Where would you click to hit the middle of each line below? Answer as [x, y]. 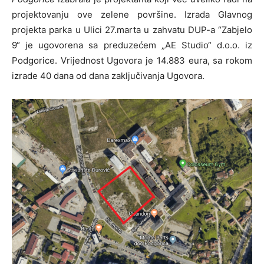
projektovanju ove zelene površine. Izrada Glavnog [132, 14]
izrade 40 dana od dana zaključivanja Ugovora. [108, 75]
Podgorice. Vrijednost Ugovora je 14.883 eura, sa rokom [132, 60]
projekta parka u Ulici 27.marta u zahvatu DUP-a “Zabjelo [132, 29]
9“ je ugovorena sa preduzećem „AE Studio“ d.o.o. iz [132, 45]
